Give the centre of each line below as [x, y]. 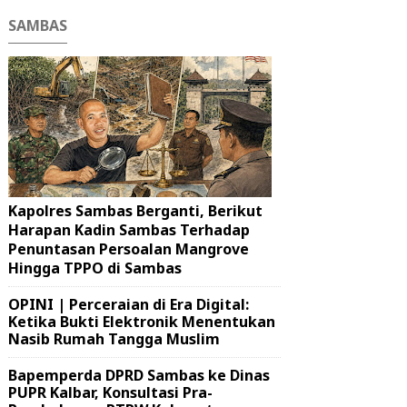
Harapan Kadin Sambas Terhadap [129, 230]
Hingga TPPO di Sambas [95, 268]
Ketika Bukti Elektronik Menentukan [142, 322]
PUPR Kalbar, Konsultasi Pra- [110, 392]
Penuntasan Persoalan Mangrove [129, 249]
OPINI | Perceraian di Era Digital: [129, 304]
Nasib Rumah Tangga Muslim [114, 339]
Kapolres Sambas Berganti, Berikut [135, 211]
